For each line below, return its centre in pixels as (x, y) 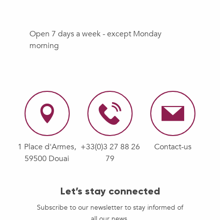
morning (44, 46)
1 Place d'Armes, (47, 147)
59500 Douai (47, 159)
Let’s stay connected (110, 191)
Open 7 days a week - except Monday (96, 34)
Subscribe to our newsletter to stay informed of (110, 208)
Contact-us (173, 147)
